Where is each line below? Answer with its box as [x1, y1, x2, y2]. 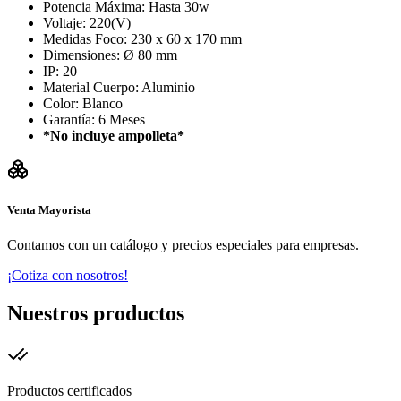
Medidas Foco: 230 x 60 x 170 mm [43, 31, 242, 47]
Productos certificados [7, 383, 132, 399]
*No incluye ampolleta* [43, 128, 184, 144]
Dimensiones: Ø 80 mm [43, 47, 177, 64]
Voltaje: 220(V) [43, 15, 131, 31]
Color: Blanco [43, 96, 123, 112]
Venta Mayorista [7, 203, 91, 218]
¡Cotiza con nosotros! [7, 268, 128, 284]
